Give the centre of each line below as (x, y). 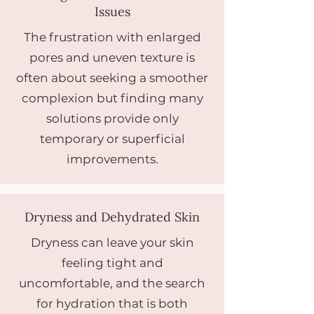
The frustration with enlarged (112, 37)
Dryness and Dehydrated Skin (112, 217)
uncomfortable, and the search (112, 283)
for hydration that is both (112, 303)
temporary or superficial (112, 139)
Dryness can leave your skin (112, 243)
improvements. (112, 159)
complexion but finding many (112, 98)
